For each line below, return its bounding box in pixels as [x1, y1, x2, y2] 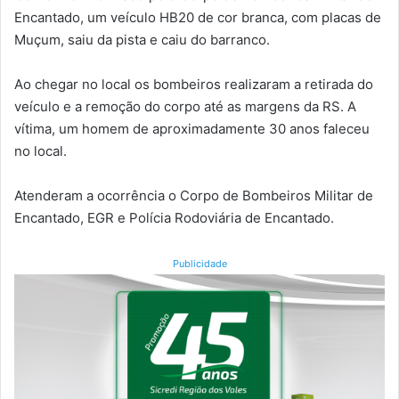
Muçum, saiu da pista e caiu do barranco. [14, 31, 270, 49]
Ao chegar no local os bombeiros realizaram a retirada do [14, 76, 373, 94]
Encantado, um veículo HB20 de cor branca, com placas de [14, 9, 381, 27]
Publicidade [172, 257, 227, 271]
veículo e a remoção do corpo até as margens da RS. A [14, 98, 356, 116]
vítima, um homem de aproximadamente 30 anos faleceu [14, 120, 370, 138]
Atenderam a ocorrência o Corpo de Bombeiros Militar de [14, 187, 373, 205]
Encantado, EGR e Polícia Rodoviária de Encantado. [14, 209, 334, 227]
